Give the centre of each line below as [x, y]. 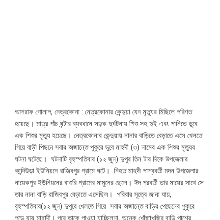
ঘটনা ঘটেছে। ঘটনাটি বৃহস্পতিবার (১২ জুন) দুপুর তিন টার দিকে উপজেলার [101, 159]
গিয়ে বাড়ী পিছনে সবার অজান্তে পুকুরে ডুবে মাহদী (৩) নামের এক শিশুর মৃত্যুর [105, 148]
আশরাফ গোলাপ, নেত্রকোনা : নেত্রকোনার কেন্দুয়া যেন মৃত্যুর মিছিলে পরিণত [103, 112]
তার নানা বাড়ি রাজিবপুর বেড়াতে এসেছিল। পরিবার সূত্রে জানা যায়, [93, 195]
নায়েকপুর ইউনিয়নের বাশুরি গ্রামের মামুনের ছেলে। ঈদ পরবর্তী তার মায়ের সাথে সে [109, 183]
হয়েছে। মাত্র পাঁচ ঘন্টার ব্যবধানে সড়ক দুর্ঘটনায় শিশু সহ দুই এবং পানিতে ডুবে [106, 124]
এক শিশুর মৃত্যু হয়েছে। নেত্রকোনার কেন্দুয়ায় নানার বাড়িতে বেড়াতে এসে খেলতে [109, 136]
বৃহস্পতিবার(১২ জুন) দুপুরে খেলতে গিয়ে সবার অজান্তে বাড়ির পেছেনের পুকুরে [105, 206]
